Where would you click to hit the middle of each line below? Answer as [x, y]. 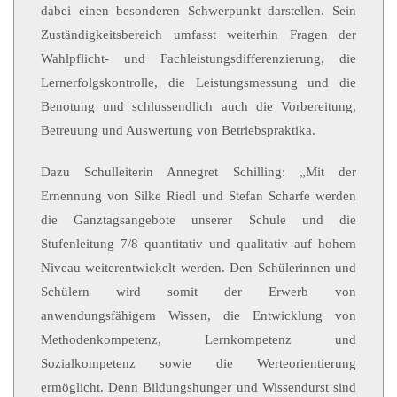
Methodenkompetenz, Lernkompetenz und [198, 339]
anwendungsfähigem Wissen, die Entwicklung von [198, 315]
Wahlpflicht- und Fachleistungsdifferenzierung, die [198, 58]
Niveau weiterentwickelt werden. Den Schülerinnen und [198, 268]
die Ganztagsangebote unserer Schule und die [198, 220]
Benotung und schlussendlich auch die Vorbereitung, [198, 106]
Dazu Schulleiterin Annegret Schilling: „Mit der [198, 172]
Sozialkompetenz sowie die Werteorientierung [198, 363]
